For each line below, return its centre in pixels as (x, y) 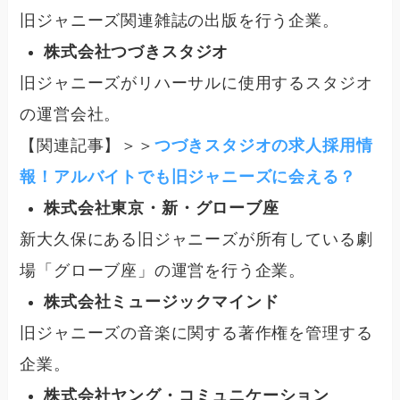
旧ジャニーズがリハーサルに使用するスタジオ (196, 83)
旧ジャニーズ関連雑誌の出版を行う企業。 (179, 20)
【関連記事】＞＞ (87, 145)
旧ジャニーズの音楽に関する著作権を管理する (196, 333)
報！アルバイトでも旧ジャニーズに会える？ (188, 176)
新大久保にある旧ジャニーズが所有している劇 (196, 239)
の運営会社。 (71, 114)
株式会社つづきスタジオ (137, 52)
